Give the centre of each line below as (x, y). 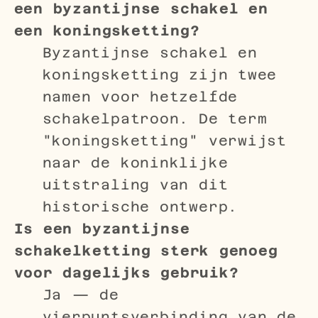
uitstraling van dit (135, 185)
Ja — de (81, 295)
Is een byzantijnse (102, 229)
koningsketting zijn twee (160, 75)
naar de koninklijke (135, 163)
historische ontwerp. (140, 207)
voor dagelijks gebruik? (126, 273)
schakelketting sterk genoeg (146, 251)
